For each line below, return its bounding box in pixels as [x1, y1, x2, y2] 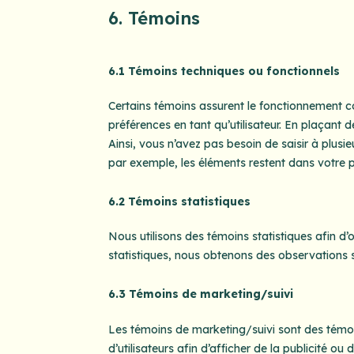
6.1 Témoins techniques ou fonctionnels [107, 63, 340, 78]
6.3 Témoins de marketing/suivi [107, 287, 293, 302]
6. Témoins [107, 6, 200, 29]
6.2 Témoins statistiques [107, 194, 250, 209]
